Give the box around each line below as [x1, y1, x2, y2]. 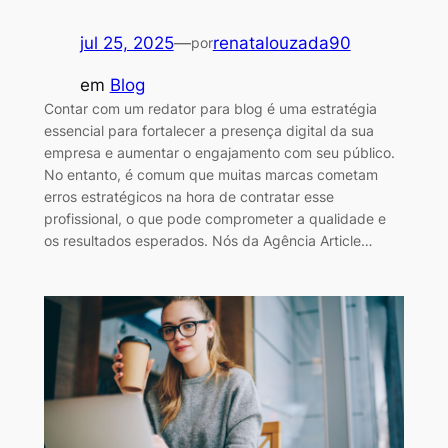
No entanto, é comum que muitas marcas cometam [43, 166, 378, 184]
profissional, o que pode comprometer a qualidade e [43, 210, 386, 228]
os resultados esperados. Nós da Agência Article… [43, 232, 373, 250]
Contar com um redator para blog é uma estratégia [43, 100, 377, 118]
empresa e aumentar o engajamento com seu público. [43, 144, 395, 162]
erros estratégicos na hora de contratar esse [43, 188, 334, 206]
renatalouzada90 [212, 32, 351, 53]
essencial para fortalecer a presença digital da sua [43, 122, 374, 140]
